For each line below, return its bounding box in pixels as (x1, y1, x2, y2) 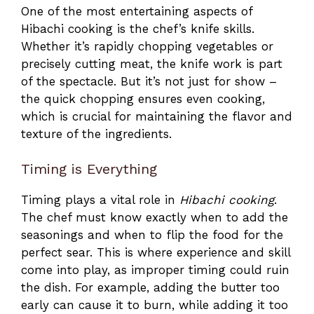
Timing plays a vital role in (21, 193, 179, 207)
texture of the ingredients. (21, 126, 172, 141)
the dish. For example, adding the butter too (21, 280, 280, 295)
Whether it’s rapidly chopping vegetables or (21, 39, 273, 53)
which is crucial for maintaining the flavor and (21, 109, 292, 123)
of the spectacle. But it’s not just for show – (21, 74, 277, 88)
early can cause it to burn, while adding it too (21, 298, 288, 313)
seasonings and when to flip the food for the (21, 228, 283, 243)
